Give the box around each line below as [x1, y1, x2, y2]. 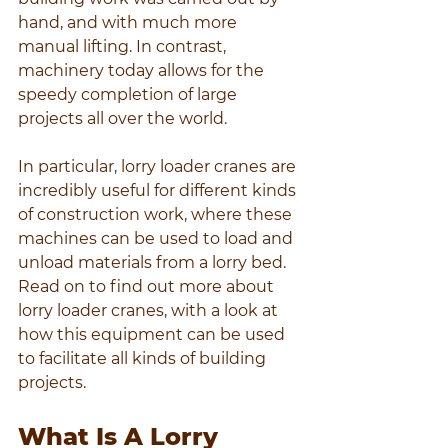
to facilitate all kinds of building [18, 349, 270, 369]
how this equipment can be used [18, 325, 289, 345]
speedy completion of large [18, 85, 241, 105]
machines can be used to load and [18, 229, 297, 249]
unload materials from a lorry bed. [18, 253, 290, 273]
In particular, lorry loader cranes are [18, 157, 300, 177]
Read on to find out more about [18, 277, 278, 297]
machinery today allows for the [18, 61, 268, 81]
